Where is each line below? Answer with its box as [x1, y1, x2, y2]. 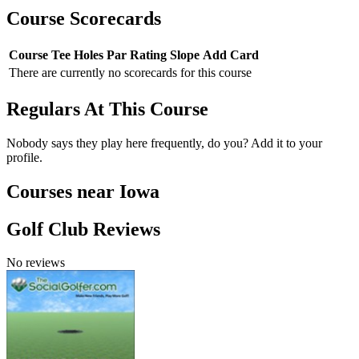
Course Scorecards [6, 8, 161, 30]
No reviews [6, 256, 65, 270]
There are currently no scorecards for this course [9, 65, 252, 79]
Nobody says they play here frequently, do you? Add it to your [6, 135, 322, 150]
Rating [130, 47, 167, 62]
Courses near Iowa [6, 180, 159, 202]
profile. [6, 150, 42, 164]
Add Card [203, 47, 259, 62]
